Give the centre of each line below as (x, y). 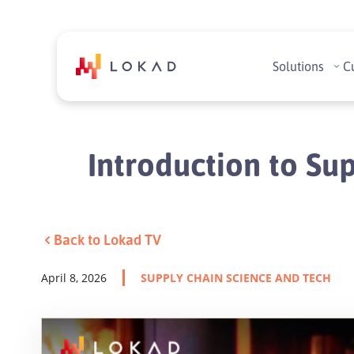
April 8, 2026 (74, 278)
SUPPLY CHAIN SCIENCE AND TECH (236, 278)
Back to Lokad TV (107, 239)
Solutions (299, 66)
